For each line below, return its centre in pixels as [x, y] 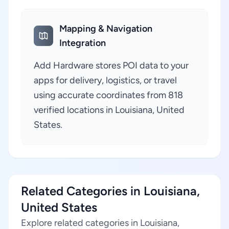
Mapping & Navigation [106, 29]
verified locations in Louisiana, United [109, 110]
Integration [83, 43]
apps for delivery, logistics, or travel [105, 80]
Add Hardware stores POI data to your [111, 65]
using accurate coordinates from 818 [108, 95]
